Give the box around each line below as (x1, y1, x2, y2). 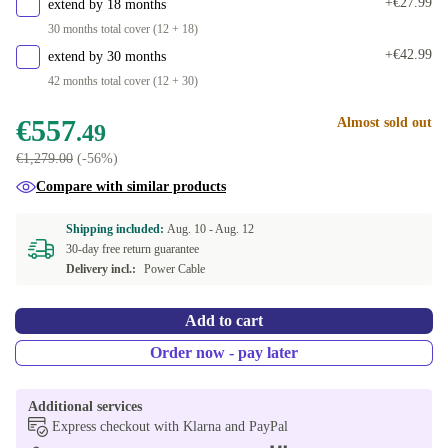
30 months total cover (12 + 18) (48, 22, 198, 36)
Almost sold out (337, 115, 432, 130)
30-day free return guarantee (66, 242, 199, 256)
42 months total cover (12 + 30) (48, 74, 198, 88)
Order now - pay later (150, 344, 298, 361)
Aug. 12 (215, 222, 254, 236)
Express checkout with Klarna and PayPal (52, 419, 288, 434)
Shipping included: (66, 222, 167, 236)
